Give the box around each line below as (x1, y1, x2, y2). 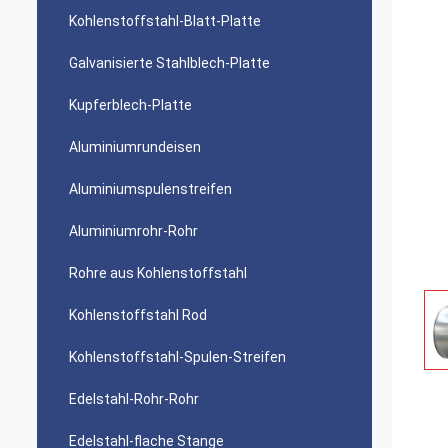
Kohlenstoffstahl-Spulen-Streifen (69, 349, 286, 365)
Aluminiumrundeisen (69, 139, 201, 155)
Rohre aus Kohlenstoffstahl (69, 265, 247, 281)
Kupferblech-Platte (69, 97, 192, 113)
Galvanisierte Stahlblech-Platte (69, 55, 270, 71)
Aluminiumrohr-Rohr (69, 223, 198, 239)
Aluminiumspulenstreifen (69, 181, 232, 197)
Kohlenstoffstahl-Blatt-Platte (69, 13, 261, 29)
